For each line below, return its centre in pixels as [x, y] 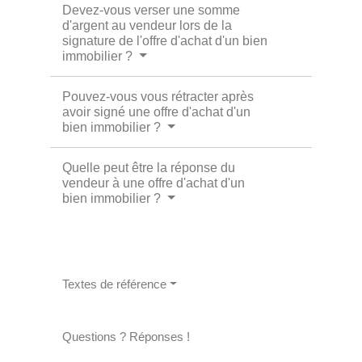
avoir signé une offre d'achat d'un [157, 112]
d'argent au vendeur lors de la [147, 26]
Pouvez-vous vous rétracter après [158, 97]
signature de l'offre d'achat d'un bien [165, 41]
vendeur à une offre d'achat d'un [154, 183]
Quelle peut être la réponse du [149, 168]
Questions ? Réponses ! [126, 337]
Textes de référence [115, 284]
